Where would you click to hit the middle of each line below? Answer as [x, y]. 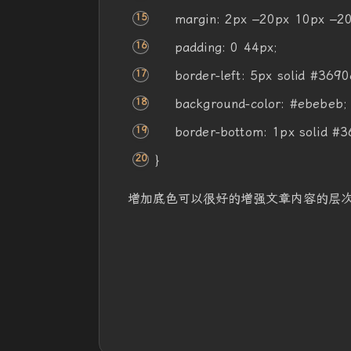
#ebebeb [316, 104]
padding [198, 47]
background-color [228, 104]
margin [195, 19]
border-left [208, 76]
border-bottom [219, 132]
